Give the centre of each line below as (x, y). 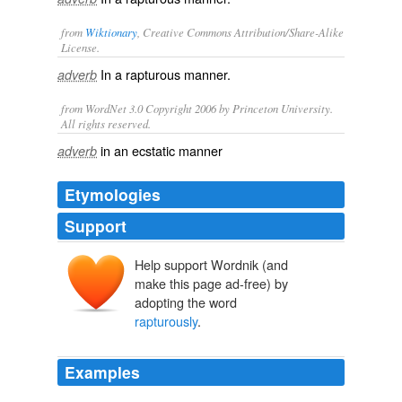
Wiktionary (111, 32)
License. (80, 47)
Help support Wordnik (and (211, 265)
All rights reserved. (106, 123)
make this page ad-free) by (211, 284)
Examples (102, 372)
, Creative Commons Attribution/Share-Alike (240, 32)
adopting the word (186, 302)
